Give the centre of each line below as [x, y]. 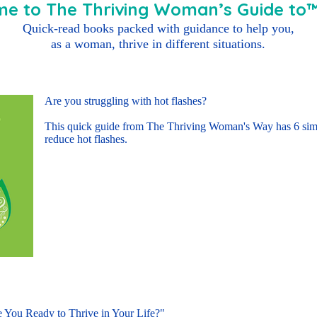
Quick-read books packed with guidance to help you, [158, 28]
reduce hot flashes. [86, 139]
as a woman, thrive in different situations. [158, 44]
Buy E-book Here [106, 224]
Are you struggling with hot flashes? [126, 101]
